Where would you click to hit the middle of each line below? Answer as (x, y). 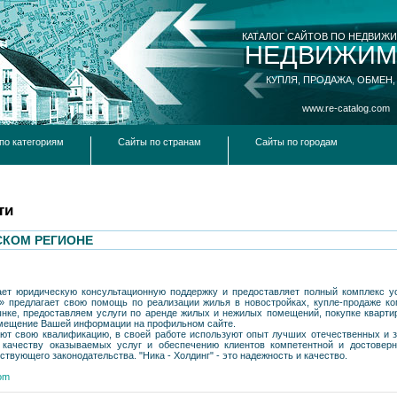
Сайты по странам (160, 142)
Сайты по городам (296, 142)
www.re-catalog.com (346, 108)
